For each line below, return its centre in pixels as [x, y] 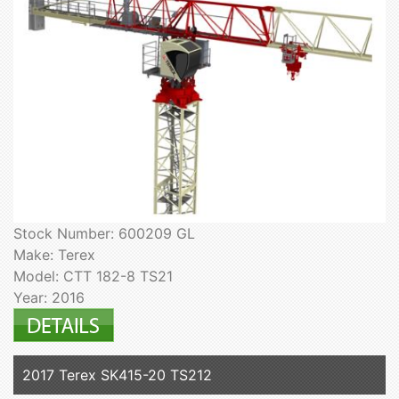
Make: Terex [54, 255]
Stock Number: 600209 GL [104, 234]
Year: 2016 [49, 298]
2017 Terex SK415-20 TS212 [117, 375]
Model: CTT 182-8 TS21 [93, 277]
